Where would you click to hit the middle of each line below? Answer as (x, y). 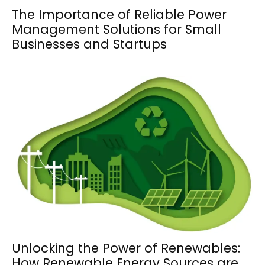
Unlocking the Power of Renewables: (126, 248)
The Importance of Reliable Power (119, 15)
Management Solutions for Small (117, 30)
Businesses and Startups (89, 44)
